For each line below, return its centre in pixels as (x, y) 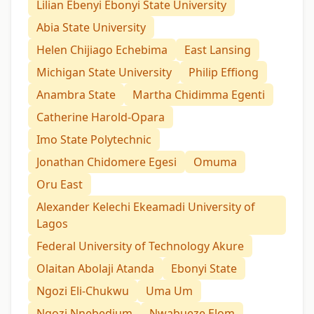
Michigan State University (104, 73)
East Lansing (218, 50)
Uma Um (169, 291)
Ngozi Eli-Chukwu (83, 291)
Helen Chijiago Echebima (102, 50)
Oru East (60, 185)
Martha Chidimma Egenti (199, 95)
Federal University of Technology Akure (140, 246)
